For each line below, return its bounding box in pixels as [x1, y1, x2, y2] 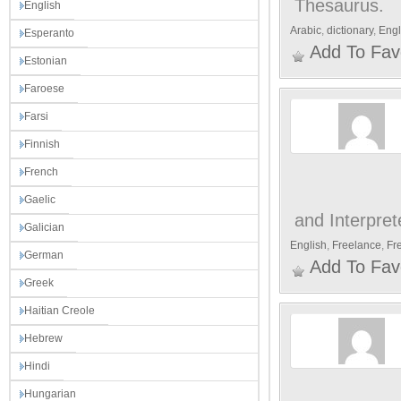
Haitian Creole [24, 304, 95, 317]
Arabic [290, 24, 321, 37]
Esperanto [24, 27, 74, 39]
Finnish [24, 138, 60, 150]
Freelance [332, 239, 381, 252]
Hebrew [24, 332, 63, 345]
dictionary [327, 24, 373, 37]
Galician [24, 221, 64, 234]
